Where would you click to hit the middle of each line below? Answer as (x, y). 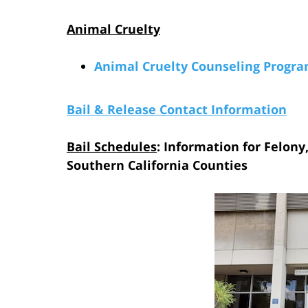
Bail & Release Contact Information (177, 109)
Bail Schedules (112, 146)
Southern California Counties (157, 165)
